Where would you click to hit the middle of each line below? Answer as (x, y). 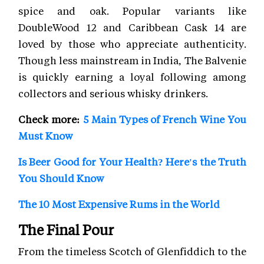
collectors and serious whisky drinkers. (113, 93)
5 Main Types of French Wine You (164, 119)
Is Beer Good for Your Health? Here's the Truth (132, 162)
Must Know (45, 136)
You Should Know (61, 178)
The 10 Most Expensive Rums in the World (119, 204)
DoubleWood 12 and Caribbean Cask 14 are (132, 27)
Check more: (51, 119)
